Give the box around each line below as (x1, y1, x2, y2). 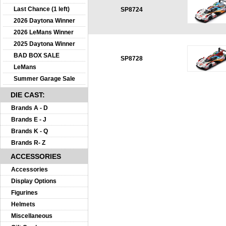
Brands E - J (11, 116, 46, 123)
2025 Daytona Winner (14, 40, 75, 47)
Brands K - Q (11, 128, 48, 135)
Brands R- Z (11, 139, 45, 146)
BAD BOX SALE (14, 52, 60, 59)
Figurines (11, 189, 38, 196)
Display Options (11, 178, 56, 185)
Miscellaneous (11, 212, 52, 219)
